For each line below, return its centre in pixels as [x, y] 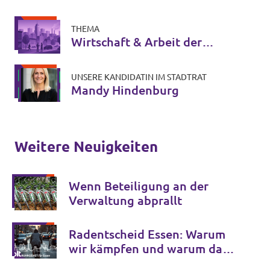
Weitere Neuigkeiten [86, 147]
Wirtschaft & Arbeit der [137, 42]
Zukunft [94, 56]
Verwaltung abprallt [125, 200]
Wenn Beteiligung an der [139, 186]
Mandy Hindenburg [125, 90]
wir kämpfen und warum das [148, 249]
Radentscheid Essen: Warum [147, 234]
